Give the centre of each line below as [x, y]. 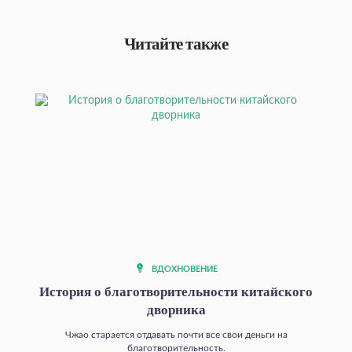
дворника [176, 310]
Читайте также [176, 44]
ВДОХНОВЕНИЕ [183, 269]
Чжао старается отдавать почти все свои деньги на [176, 334]
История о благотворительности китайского [176, 291]
